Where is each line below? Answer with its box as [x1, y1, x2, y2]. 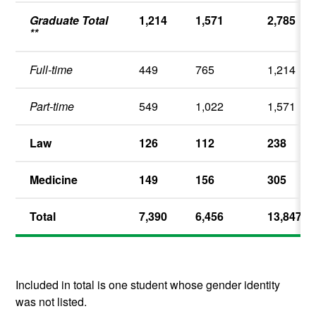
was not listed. [16, 293, 87, 310]
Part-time [30, 97, 75, 114]
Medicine [30, 171, 78, 188]
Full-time [30, 61, 73, 78]
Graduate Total [30, 11, 109, 28]
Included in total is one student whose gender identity [16, 276, 281, 293]
